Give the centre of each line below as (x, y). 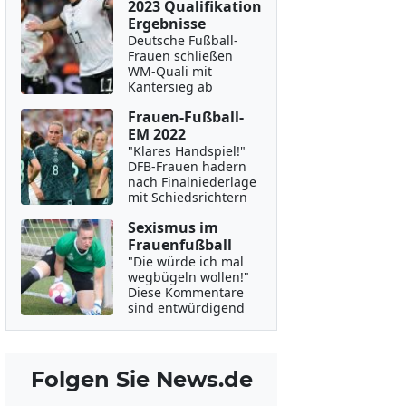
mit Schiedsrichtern (187, 197)
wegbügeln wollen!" (188, 277)
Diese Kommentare (185, 292)
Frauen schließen (180, 56)
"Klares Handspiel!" (186, 151)
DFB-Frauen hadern (187, 166)
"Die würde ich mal (185, 261)
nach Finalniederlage (192, 182)
